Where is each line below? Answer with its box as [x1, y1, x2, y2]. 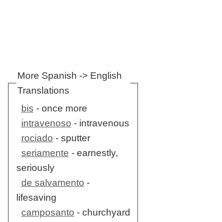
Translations [17, 85, 69, 96]
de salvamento [21, 177, 84, 188]
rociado [21, 133, 53, 144]
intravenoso [21, 118, 71, 129]
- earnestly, [68, 148, 118, 159]
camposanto [21, 207, 74, 218]
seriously [16, 163, 55, 173]
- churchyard [74, 207, 130, 218]
